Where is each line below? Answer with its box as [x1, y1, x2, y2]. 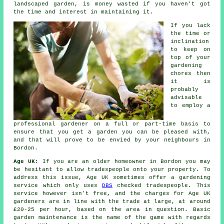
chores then [170, 70, 210, 76]
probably [170, 86, 199, 92]
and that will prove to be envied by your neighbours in [13, 136, 210, 143]
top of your [170, 54, 210, 60]
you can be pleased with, [117, 128, 210, 135]
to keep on [170, 46, 210, 52]
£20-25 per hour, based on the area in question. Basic [13, 206, 210, 212]
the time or [170, 30, 210, 36]
